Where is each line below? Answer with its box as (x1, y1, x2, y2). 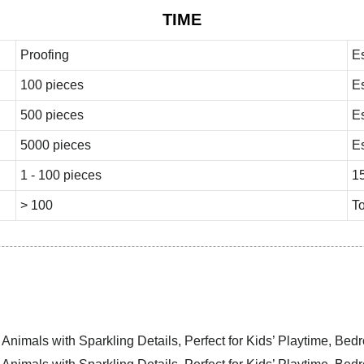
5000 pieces (19, 137, 91, 152)
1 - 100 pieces (19, 167, 102, 182)
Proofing (19, 47, 69, 62)
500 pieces (19, 107, 84, 122)
